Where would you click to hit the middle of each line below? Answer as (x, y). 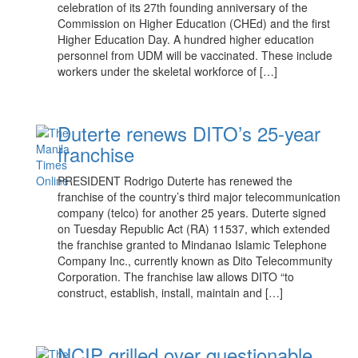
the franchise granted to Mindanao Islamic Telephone (193, 245)
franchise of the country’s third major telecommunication (199, 197)
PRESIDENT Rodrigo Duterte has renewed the (175, 181)
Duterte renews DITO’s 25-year (189, 133)
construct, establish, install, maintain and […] (171, 292)
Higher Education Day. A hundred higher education (186, 39)
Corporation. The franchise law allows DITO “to (176, 276)
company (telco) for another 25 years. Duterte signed (192, 213)
